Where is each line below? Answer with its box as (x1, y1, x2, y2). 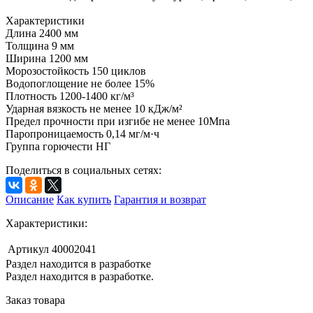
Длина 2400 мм (6, 27, 78, 40)
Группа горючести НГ (6, 140, 110, 153)
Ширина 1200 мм (6, 52, 88, 65)
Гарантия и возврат (114, 194, 206, 206)
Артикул (8, 243, 49, 256)
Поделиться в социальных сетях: (6, 164, 161, 177)
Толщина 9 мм (6, 40, 74, 52)
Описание (6, 194, 54, 206)
